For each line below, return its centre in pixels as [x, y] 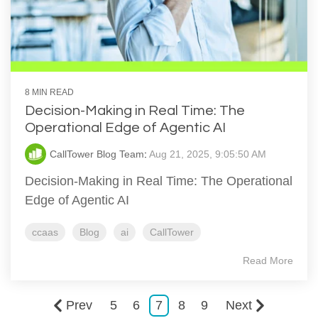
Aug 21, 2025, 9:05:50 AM [208, 154]
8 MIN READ [49, 93]
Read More [268, 261]
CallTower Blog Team [97, 154]
